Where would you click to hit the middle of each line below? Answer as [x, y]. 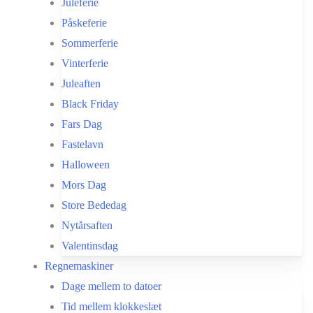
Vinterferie [85, 63]
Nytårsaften [87, 225]
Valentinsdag [90, 246]
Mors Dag [84, 185]
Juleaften [81, 83]
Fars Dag [82, 124]
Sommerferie [90, 43]
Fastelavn [82, 144]
